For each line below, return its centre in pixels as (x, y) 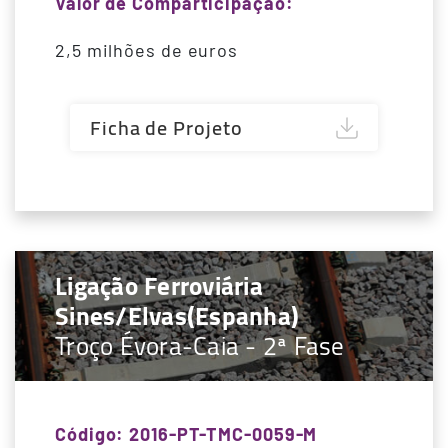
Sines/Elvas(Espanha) (177, 316)
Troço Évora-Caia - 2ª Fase (200, 346)
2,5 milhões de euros (146, 50)
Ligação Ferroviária (159, 286)
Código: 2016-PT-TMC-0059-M (186, 434)
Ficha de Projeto (166, 128)
